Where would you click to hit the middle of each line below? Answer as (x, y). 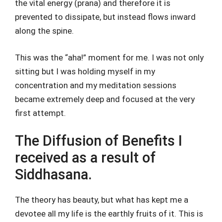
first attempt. (40, 113)
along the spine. (44, 31)
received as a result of (85, 158)
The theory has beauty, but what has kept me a (102, 200)
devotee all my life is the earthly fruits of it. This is (109, 214)
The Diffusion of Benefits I (99, 141)
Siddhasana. (54, 174)
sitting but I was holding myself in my (85, 71)
